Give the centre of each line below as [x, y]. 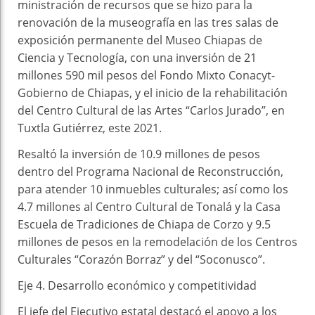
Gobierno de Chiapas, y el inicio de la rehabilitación [153, 92]
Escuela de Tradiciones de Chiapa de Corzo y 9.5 [144, 224]
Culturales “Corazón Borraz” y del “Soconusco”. [141, 259]
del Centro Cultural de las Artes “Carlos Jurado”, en [151, 110]
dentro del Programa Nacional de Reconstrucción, [150, 171]
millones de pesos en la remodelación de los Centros [157, 242]
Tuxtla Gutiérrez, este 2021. [90, 128]
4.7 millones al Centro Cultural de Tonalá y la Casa [149, 206]
